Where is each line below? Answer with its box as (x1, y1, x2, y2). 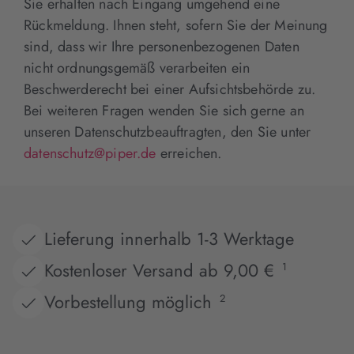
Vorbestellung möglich (44, 289, 212, 315)
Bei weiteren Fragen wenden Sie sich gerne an (24, 100, 304, 121)
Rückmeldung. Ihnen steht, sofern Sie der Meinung (24, 14, 328, 36)
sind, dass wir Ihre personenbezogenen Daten (24, 36, 299, 57)
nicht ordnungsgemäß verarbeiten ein (24, 57, 250, 78)
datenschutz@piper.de (24, 142, 156, 164)
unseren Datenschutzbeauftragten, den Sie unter (24, 121, 311, 142)
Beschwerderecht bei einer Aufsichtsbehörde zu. (24, 78, 316, 100)
